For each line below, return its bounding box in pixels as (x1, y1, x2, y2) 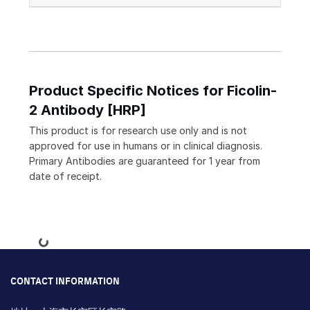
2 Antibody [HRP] (29, 102, 146, 119)
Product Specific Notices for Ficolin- (29, 82, 277, 100)
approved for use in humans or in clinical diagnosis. (29, 140, 262, 152)
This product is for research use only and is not (29, 125, 247, 137)
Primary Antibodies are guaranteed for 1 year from (29, 155, 260, 167)
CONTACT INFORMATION (10, 277, 120, 287)
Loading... (3, 232, 48, 258)
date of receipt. (29, 170, 102, 183)
